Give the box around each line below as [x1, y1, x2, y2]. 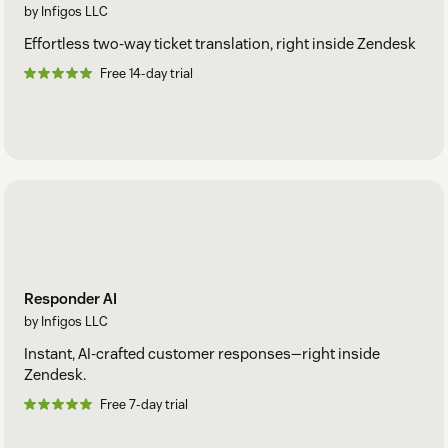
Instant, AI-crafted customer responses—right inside [24, 343, 380, 363]
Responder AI [24, 288, 117, 308]
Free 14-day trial [100, 65, 193, 83]
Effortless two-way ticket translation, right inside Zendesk [24, 34, 416, 54]
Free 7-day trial [100, 395, 188, 413]
